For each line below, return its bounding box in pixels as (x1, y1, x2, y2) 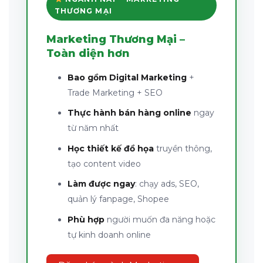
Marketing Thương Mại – (46, 32, 185, 46)
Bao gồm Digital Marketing (68, 72, 187, 83)
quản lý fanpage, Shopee (68, 194, 170, 205)
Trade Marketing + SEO (68, 87, 163, 98)
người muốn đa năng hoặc (104, 214, 216, 225)
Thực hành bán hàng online (68, 107, 192, 119)
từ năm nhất (68, 123, 119, 134)
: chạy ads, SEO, (135, 178, 200, 190)
